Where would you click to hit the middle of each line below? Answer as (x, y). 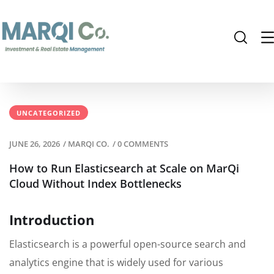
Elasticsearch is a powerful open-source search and (128, 244)
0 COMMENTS (143, 144)
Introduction (52, 220)
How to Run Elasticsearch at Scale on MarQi (124, 168)
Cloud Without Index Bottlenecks (95, 184)
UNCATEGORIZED (49, 113)
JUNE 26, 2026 (35, 144)
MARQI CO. (89, 144)
